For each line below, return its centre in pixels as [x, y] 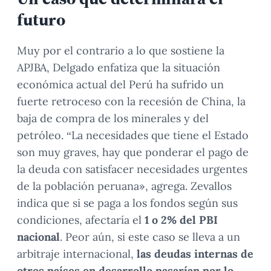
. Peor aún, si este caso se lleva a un [150, 237]
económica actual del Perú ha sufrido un [120, 85]
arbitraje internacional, [77, 254]
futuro [41, 20]
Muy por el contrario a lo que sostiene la [121, 51]
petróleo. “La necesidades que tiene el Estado [133, 135]
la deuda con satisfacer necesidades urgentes [132, 169]
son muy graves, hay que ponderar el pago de [133, 152]
